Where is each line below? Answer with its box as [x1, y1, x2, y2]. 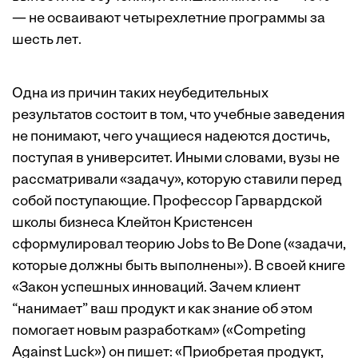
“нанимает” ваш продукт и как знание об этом [12, 302, 312, 318]
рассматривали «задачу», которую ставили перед [12, 173, 342, 189]
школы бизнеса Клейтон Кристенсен [12, 216, 253, 232]
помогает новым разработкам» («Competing [12, 324, 306, 340]
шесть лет [12, 33, 78, 49]
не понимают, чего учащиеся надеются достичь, [12, 129, 330, 145]
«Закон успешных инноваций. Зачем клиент [12, 280, 300, 296]
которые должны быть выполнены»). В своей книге [12, 259, 345, 275]
